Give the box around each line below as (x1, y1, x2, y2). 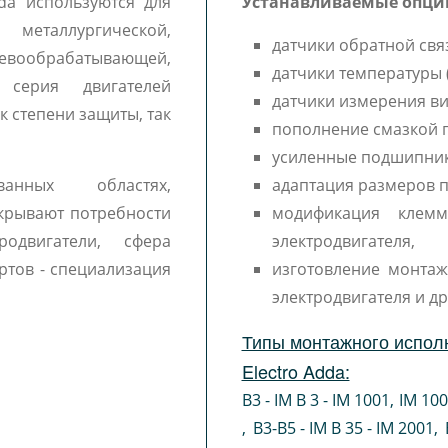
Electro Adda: (241, 358, 350, 384)
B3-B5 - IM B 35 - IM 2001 (252, 417, 434, 439)
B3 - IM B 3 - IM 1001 (241, 389, 390, 411)
